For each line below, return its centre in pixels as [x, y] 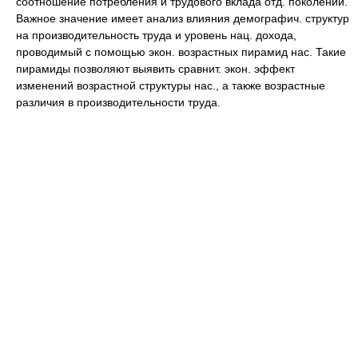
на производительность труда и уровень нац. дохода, [156, 35]
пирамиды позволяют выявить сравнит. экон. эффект [155, 69]
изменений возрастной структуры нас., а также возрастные [171, 86]
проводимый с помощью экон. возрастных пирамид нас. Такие [181, 52]
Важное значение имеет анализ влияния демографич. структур [183, 18]
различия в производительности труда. [118, 102]
